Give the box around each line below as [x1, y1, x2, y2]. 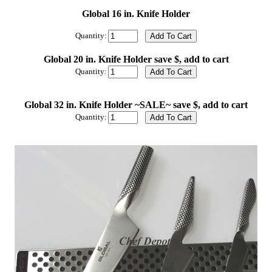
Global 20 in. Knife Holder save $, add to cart [43, 54, 229, 64]
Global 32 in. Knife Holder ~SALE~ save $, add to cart [24, 100, 248, 110]
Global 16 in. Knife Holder [82, 8, 190, 19]
